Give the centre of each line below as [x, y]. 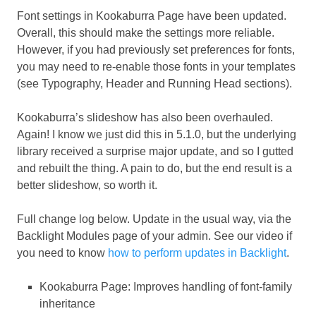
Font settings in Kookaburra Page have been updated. [152, 16]
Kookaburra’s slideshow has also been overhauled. [145, 118]
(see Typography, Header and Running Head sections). [154, 84]
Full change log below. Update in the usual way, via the [154, 219]
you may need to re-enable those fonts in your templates [156, 67]
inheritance [67, 304]
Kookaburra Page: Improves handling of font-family [166, 287]
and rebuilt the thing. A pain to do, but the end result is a [154, 169]
